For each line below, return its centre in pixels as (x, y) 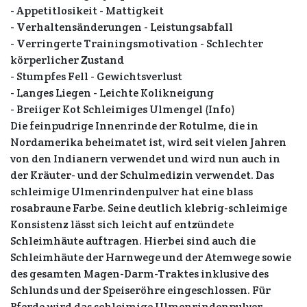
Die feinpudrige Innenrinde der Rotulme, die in (134, 126)
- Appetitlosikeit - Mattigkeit (87, 11)
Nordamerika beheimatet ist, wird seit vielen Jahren (148, 142)
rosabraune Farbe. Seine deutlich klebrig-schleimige (149, 208)
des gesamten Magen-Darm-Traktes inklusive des (139, 274)
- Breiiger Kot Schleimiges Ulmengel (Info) (122, 109)
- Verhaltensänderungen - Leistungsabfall (122, 27)
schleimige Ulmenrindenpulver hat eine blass (132, 192)
